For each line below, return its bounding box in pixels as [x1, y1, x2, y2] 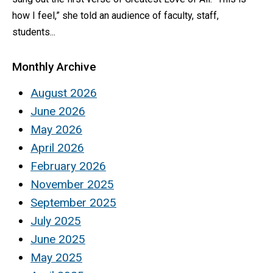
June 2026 [30, 104, 85, 119]
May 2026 [30, 122, 82, 137]
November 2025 [30, 177, 114, 192]
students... [12, 26, 55, 38]
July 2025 [30, 214, 81, 229]
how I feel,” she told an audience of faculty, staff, [12, 9, 219, 21]
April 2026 [30, 141, 84, 155]
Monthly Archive [12, 59, 96, 74]
